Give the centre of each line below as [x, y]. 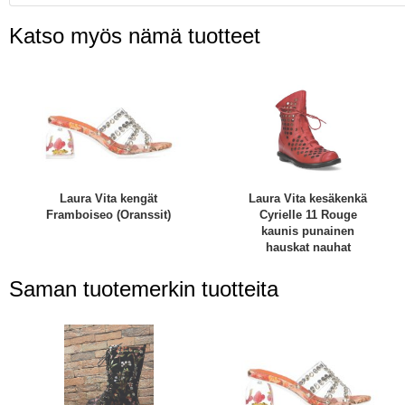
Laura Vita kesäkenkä [308, 199]
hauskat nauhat [308, 248]
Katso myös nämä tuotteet [135, 36]
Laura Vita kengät [109, 199]
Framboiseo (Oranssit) [109, 215]
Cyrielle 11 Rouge [308, 215]
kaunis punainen [308, 231]
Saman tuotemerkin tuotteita [144, 288]
